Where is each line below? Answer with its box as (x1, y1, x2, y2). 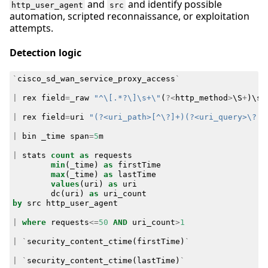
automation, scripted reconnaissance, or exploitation (10, 9, 249, 23)
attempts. (10, 21, 53, 35)
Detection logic (10, 46, 81, 60)
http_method (175, 93, 228, 103)
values (50, 179, 80, 189)
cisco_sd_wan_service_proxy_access (17, 74, 175, 84)
